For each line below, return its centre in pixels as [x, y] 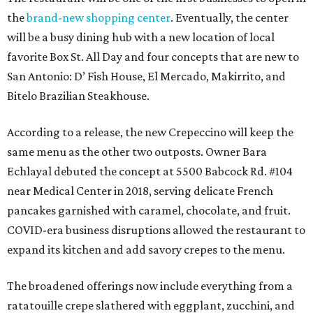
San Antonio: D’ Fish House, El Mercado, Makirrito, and [146, 76]
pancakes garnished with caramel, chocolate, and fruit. [149, 210]
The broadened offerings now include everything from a [150, 286]
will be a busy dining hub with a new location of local [141, 37]
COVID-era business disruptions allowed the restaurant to [156, 230]
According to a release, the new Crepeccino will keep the [150, 132]
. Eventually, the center [230, 17]
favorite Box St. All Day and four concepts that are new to [153, 57]
